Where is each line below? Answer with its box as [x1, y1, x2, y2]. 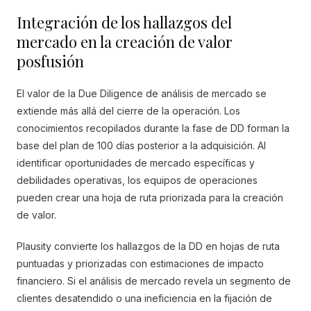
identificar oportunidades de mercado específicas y [17, 157, 255, 169]
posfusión [17, 51, 84, 72]
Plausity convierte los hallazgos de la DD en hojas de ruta [17, 240, 280, 252]
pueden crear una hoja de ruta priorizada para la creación [17, 192, 283, 203]
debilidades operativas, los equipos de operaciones [17, 174, 258, 186]
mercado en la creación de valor [17, 31, 233, 52]
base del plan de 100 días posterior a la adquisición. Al [17, 140, 266, 151]
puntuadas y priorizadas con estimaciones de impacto [17, 258, 264, 269]
